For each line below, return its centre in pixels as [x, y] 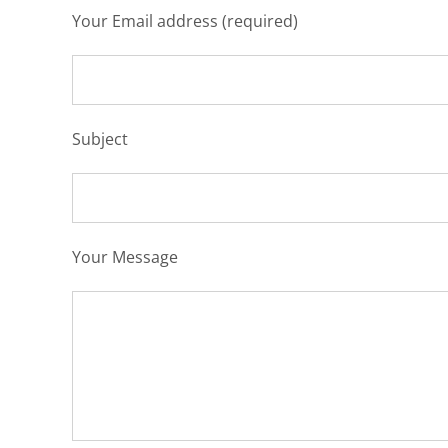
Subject [99, 139]
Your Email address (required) [184, 21]
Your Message [124, 257]
